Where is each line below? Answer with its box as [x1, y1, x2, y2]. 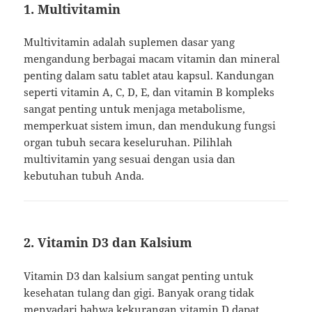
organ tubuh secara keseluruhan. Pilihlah [24, 135, 233, 150]
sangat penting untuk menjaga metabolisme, [24, 102, 246, 116]
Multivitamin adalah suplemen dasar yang [24, 35, 235, 49]
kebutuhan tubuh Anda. [24, 169, 145, 183]
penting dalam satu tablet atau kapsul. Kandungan [24, 68, 275, 83]
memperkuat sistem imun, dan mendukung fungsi [24, 118, 276, 133]
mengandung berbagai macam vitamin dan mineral [24, 52, 281, 66]
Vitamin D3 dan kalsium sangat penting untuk [24, 269, 254, 283]
